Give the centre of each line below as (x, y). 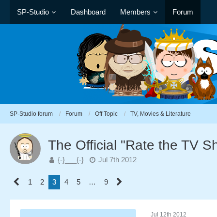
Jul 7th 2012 (117, 160)
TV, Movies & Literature (161, 114)
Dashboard (88, 12)
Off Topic (106, 114)
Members (135, 12)
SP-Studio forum (31, 114)
